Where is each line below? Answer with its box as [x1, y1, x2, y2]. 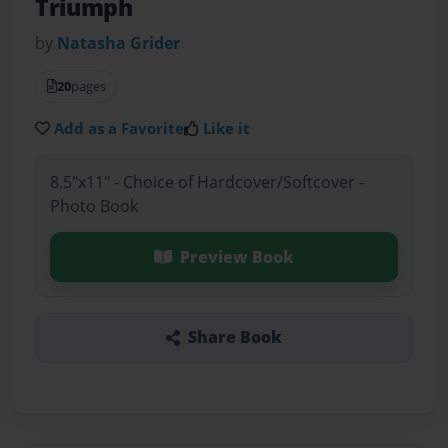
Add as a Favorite [54, 118, 185, 139]
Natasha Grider [57, 32, 181, 55]
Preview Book [179, 245, 294, 268]
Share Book [187, 326, 282, 349]
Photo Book [49, 194, 138, 217]
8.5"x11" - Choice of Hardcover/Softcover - [49, 170, 364, 193]
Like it [203, 118, 251, 139]
